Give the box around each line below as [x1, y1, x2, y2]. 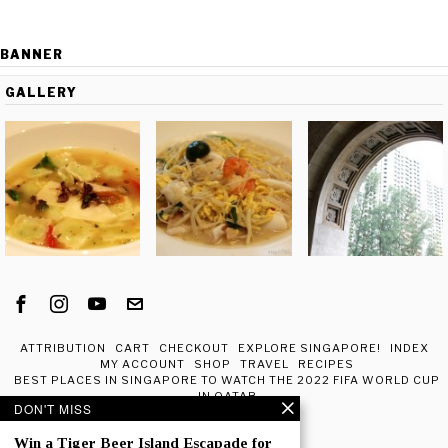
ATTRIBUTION [19, 341, 106, 356]
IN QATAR [197, 389, 257, 404]
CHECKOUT [158, 341, 229, 356]
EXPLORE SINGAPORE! [237, 341, 381, 356]
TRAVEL [240, 357, 289, 372]
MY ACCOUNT [100, 357, 185, 372]
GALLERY [5, 84, 77, 100]
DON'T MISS [14, 400, 92, 417]
